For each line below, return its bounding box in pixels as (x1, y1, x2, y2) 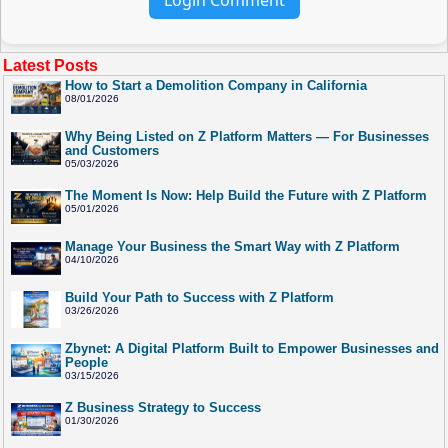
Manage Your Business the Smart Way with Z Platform (65, 238, 400, 254)
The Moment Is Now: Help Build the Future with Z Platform (65, 187, 427, 203)
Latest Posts (3, 56, 98, 74)
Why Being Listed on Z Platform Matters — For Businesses (65, 128, 429, 144)
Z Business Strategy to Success (65, 399, 261, 415)
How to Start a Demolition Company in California (65, 77, 367, 93)
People (65, 354, 108, 370)
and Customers (65, 142, 159, 158)
